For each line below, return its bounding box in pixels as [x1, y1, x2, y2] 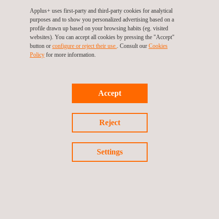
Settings [96, 147, 123, 156]
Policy [29, 51, 44, 58]
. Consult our [116, 42, 149, 49]
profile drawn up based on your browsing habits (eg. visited [29, 24, 168, 32]
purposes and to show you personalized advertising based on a [29, 16, 174, 23]
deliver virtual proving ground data [12, 147, 134, 157]
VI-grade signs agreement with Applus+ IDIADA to [12, 135, 194, 146]
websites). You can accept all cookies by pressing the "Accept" [29, 33, 175, 41]
